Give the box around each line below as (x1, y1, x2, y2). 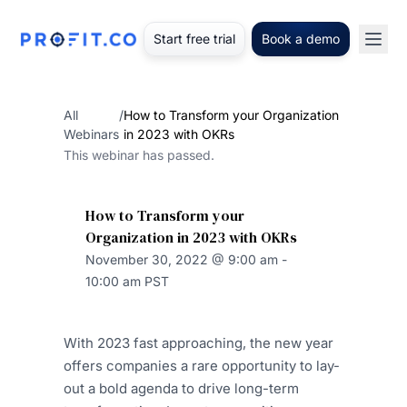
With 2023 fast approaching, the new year (64, 334, 333, 352)
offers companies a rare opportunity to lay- (64, 357, 340, 374)
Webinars (64, 126, 119, 142)
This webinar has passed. (64, 147, 214, 163)
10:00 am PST (85, 273, 169, 289)
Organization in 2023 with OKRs (85, 227, 297, 247)
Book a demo (262, 31, 340, 46)
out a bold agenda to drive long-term (64, 380, 299, 397)
